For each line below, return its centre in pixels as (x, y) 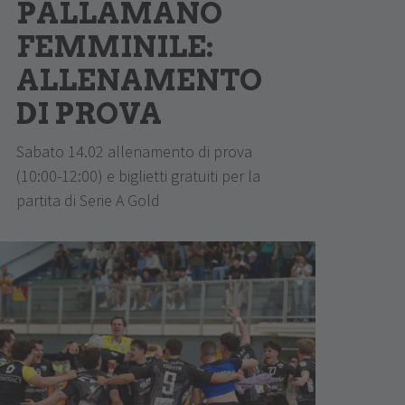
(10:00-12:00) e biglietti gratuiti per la (139, 175)
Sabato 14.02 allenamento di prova (135, 151)
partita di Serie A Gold (89, 200)
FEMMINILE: (116, 46)
